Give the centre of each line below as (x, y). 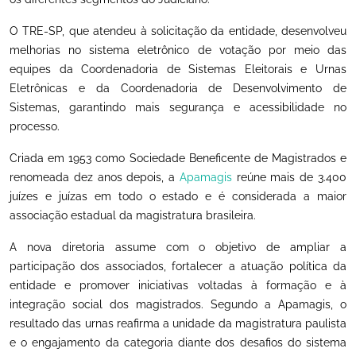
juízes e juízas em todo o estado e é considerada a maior (178, 196)
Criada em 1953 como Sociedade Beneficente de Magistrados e (178, 158)
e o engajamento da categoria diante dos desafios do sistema (178, 342)
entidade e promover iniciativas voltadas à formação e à (178, 285)
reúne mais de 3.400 (289, 177)
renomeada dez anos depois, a (95, 177)
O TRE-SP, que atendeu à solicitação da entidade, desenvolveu (178, 31)
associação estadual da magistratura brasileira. (133, 215)
